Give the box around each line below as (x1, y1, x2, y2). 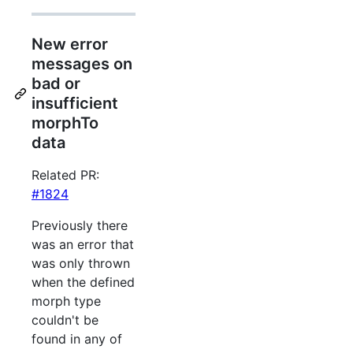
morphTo (32, 113, 98, 133)
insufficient (32, 94, 118, 113)
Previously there (32, 217, 128, 234)
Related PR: (32, 167, 99, 184)
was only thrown (32, 255, 130, 272)
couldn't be (32, 312, 98, 329)
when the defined (32, 274, 135, 291)
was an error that (32, 236, 134, 253)
